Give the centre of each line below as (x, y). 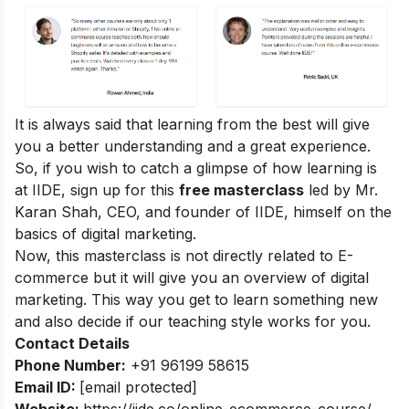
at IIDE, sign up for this (97, 190)
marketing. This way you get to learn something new (196, 300)
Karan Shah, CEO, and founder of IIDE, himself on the (203, 212)
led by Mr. (341, 190)
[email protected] (138, 388)
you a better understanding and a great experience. (193, 147)
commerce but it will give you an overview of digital (192, 278)
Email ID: (47, 388)
